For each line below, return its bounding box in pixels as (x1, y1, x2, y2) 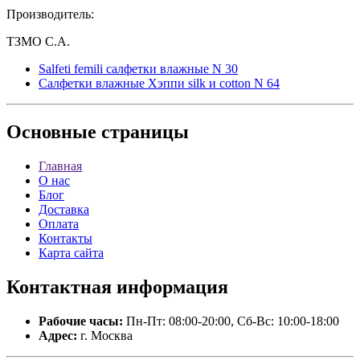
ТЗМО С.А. (6, 35, 70, 49)
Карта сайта (39, 246, 104, 260)
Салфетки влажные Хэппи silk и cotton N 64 (39, 76, 280, 91)
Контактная (6, 276, 112, 298)
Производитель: (6, 7, 94, 22)
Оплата (39, 217, 79, 231)
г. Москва (77, 328, 133, 342)
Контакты (39, 231, 92, 246)
